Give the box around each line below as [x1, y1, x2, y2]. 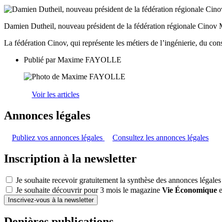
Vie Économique [162, 186, 217, 195]
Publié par [24, 55, 57, 64]
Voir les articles [32, 90, 79, 99]
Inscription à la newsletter [4, 152, 137, 165]
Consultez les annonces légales [112, 133, 209, 142]
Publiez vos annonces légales [12, 133, 105, 142]
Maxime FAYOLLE [57, 55, 121, 64]
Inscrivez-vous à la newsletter [8, 196, 94, 204]
